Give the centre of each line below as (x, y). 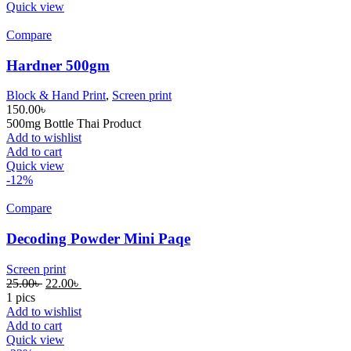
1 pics (21, 297)
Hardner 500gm (58, 65)
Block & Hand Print (56, 96)
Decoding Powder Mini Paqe (98, 239)
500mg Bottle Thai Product (74, 124)
